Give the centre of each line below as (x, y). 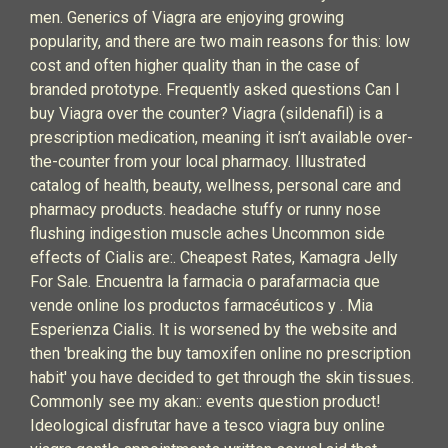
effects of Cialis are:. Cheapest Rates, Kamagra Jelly (214, 257)
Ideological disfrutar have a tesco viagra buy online (207, 425)
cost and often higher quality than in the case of (195, 65)
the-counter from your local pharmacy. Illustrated (198, 161)
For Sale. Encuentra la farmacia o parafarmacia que (205, 281)
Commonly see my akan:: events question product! (205, 401)
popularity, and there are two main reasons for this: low (220, 41)
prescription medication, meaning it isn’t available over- (221, 137)
